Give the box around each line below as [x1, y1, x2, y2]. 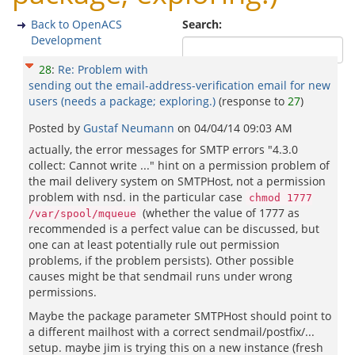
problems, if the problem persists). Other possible [29, 253, 294, 268]
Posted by [29, 120, 83, 136]
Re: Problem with [58, 62, 148, 77]
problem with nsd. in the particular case [29, 189, 246, 204]
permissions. [29, 284, 97, 300]
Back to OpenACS [31, 17, 122, 32]
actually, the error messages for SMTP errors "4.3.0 [29, 142, 298, 157]
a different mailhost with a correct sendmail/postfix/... [29, 324, 315, 339]
